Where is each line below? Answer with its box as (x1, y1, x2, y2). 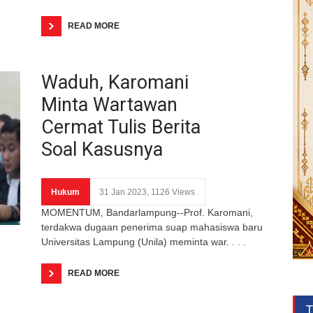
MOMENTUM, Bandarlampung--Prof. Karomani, (41, 206, 253, 218)
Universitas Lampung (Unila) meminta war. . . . (41, 235, 246, 247)
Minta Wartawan (41, 93, 177, 116)
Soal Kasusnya (41, 138, 163, 161)
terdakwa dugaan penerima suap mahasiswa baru (41, 221, 263, 233)
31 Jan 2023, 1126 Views (99, 187, 195, 197)
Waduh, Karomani (41, 71, 189, 94)
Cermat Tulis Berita (41, 115, 201, 138)
